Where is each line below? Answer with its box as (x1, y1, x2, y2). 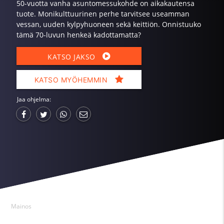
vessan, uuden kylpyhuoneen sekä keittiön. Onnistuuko (16, 19, 201, 29)
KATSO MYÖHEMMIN (34, 75, 110, 84)
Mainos (11, 201, 32, 210)
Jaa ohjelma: (17, 94, 51, 103)
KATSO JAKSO (47, 51, 98, 61)
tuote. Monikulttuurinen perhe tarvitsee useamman (16, 8, 189, 18)
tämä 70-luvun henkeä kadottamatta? (16, 29, 141, 39)
